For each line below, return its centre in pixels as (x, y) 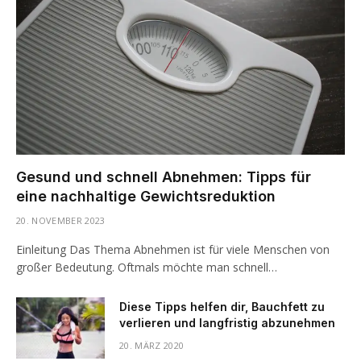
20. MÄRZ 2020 (152, 345)
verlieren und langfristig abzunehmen (227, 322)
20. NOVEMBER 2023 (61, 220)
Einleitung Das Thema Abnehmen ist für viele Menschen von (173, 249)
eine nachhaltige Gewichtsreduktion (146, 196)
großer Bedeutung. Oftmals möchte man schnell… (147, 267)
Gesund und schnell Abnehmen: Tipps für (164, 176)
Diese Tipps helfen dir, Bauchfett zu (222, 306)
